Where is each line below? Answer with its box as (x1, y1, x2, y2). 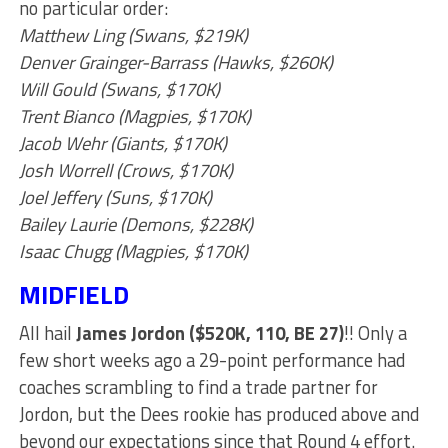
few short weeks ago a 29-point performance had (18, 346, 405, 375)
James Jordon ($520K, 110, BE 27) (75, 319, 344, 348)
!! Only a (343, 319, 407, 348)
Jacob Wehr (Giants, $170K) (18, 129, 227, 158)
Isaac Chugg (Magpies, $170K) (18, 237, 248, 266)
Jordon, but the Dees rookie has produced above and (18, 400, 419, 429)
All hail (18, 319, 76, 348)
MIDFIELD (18, 275, 129, 315)
